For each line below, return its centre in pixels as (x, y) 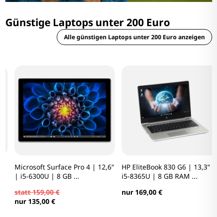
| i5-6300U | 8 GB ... (38, 176)
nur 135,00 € (25, 201)
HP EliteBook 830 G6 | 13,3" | (159, 167)
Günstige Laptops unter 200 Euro (87, 23)
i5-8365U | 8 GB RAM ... (150, 176)
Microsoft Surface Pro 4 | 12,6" (55, 167)
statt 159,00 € (28, 192)
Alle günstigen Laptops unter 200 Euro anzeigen (134, 37)
